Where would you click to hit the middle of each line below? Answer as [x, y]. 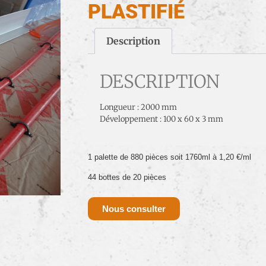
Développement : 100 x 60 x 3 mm [161, 119]
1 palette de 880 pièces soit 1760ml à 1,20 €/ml [170, 157]
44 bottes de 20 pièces [127, 177]
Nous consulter [134, 208]
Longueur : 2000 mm [138, 107]
